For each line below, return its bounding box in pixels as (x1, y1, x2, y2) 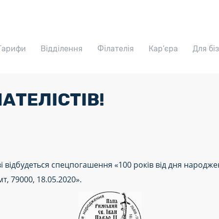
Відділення (41, 44, 83, 53)
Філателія (97, 44, 134, 53)
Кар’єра (149, 44, 178, 53)
